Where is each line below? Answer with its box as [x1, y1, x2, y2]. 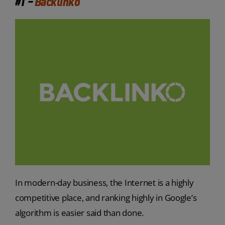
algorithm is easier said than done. [15, 207, 144, 219]
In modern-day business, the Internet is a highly [15, 177, 194, 189]
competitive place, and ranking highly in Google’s [15, 192, 197, 204]
